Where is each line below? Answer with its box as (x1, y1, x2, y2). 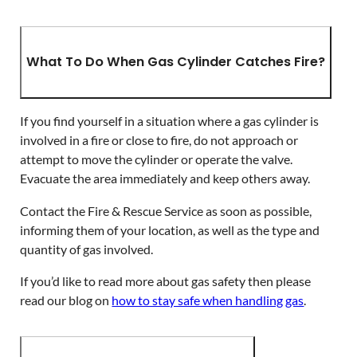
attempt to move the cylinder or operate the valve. (20, 151, 293, 167)
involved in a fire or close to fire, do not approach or (20, 132, 299, 148)
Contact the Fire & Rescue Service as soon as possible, (20, 202, 312, 218)
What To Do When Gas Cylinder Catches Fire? (26, 53, 326, 72)
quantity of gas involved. (20, 241, 154, 257)
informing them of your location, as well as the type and (20, 222, 320, 237)
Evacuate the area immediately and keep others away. (20, 171, 311, 186)
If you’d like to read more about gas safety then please (20, 273, 312, 288)
